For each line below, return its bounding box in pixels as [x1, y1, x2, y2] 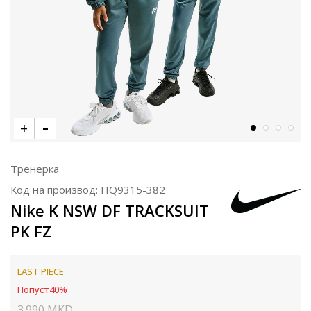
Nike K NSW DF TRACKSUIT [10, 200, 209, 221]
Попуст [17, 283, 49, 296]
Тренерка [10, 162, 59, 176]
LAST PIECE [17, 265, 64, 278]
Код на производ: [10, 183, 101, 196]
